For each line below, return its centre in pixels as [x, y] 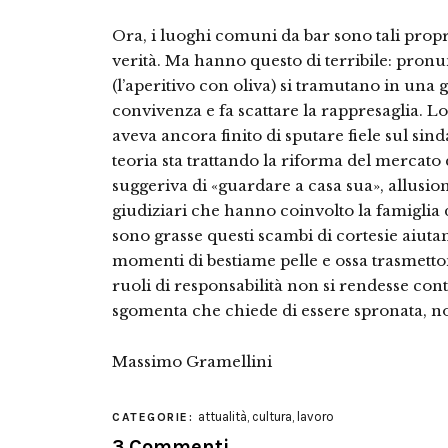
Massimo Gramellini [192, 361]
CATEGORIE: [155, 417]
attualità [222, 416]
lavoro [315, 416]
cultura [271, 416]
